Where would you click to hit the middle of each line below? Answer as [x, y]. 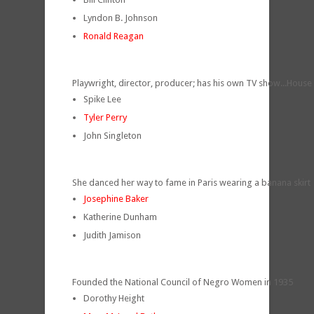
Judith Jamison [112, 235]
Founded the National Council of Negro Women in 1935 [183, 282]
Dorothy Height [114, 298]
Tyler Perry [105, 117]
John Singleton [112, 135]
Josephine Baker [116, 198]
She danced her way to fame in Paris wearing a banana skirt [191, 182]
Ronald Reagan [114, 36]
